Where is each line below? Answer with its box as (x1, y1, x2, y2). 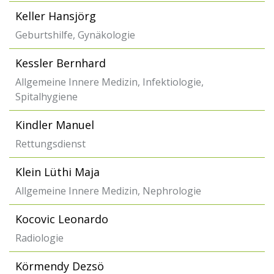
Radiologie (15, 231, 64, 245)
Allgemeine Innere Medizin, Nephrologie (15, 184, 201, 198)
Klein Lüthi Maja (15, 165, 100, 179)
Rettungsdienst (15, 137, 86, 150)
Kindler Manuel (15, 117, 94, 132)
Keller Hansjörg (15, 9, 96, 23)
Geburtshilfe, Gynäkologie (15, 28, 135, 42)
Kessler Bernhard (15, 56, 106, 70)
